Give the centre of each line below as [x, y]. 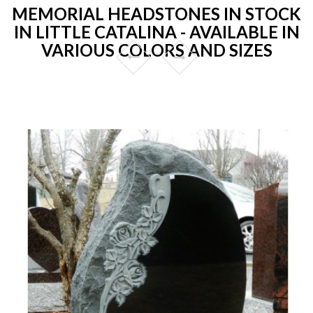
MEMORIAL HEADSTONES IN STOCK [156, 13]
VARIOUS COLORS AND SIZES [156, 50]
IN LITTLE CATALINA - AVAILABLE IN [156, 31]
